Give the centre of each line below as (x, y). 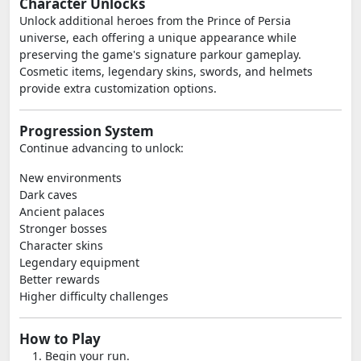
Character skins (61, 245)
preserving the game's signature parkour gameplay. (160, 54)
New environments (71, 178)
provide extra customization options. (118, 88)
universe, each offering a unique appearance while (158, 37)
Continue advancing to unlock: (102, 148)
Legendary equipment (79, 262)
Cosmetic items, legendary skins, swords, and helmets (166, 71)
